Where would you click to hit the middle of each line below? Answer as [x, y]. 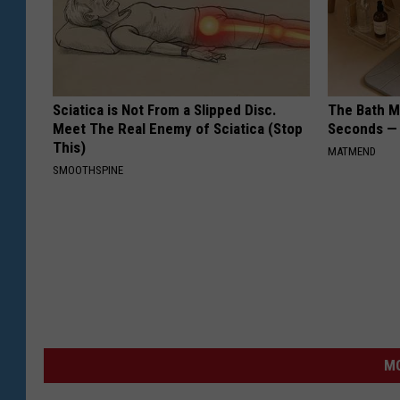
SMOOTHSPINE [88, 171]
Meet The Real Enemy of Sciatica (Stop [178, 129]
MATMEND [352, 152]
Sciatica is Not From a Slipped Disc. [165, 110]
